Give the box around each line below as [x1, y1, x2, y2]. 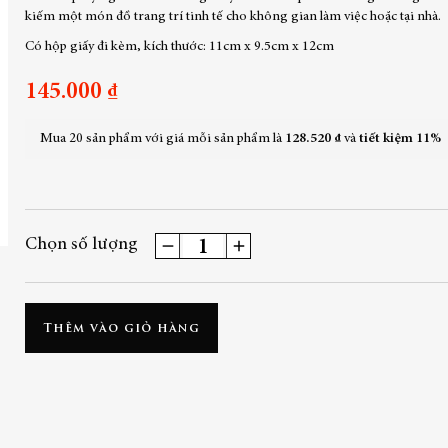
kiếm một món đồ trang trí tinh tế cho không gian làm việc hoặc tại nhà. [25, 9, 442, 24]
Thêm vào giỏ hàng [43, 319, 200, 338]
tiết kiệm [359, 131, 417, 146]
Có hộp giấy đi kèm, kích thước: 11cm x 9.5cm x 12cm [25, 39, 335, 54]
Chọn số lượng [25, 236, 139, 255]
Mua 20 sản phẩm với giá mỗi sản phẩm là [40, 131, 286, 146]
